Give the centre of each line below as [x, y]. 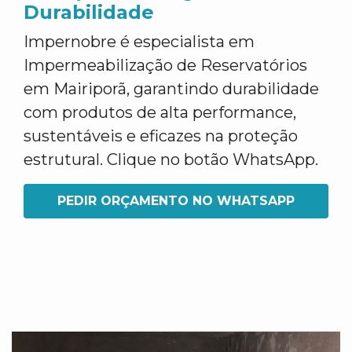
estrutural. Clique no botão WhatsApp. [171, 159]
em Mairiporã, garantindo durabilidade [171, 89]
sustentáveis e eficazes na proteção [161, 136]
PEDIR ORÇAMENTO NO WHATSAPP [176, 201]
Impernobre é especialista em [139, 42]
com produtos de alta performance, [160, 112]
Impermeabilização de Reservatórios [165, 65]
